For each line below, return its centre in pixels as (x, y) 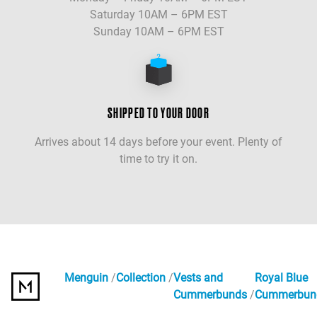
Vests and (198, 278)
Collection (140, 278)
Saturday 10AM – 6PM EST (158, 15)
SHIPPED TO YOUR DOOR (158, 113)
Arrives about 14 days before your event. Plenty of (158, 142)
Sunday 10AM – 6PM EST (158, 32)
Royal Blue (281, 278)
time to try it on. (158, 159)
